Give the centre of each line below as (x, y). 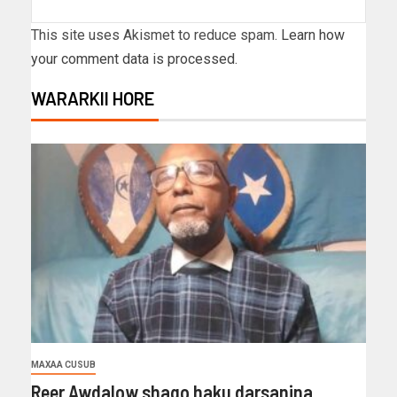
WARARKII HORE (93, 98)
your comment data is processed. (134, 58)
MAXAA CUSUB (63, 364)
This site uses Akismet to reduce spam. (156, 35)
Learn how (313, 35)
